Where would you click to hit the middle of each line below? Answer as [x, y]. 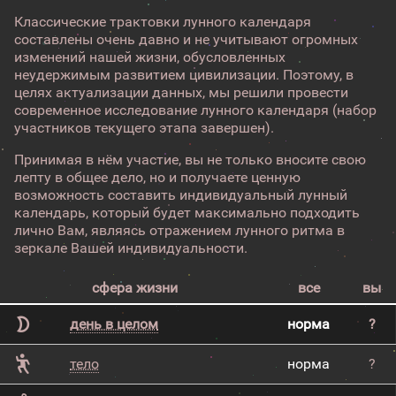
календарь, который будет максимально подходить [187, 213]
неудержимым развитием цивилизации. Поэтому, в [184, 75]
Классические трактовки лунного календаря [163, 22]
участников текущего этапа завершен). [144, 128]
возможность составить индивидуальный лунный [181, 195]
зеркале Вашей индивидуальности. [131, 248]
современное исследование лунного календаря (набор [195, 110]
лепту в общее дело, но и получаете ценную [157, 177]
